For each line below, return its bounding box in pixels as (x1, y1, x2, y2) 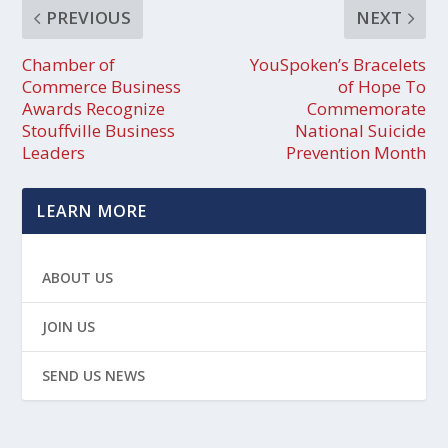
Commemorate (306, 97, 426, 121)
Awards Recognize (22, 97, 166, 121)
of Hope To (337, 75, 426, 99)
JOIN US (42, 317, 96, 337)
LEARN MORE (37, 200, 148, 223)
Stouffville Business (22, 119, 176, 143)
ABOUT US (42, 268, 114, 288)
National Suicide (294, 119, 426, 143)
